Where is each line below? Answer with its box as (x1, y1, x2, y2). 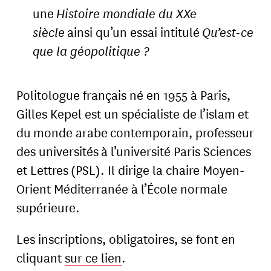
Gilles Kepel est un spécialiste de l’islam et (16, 103, 249, 122)
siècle (32, 22, 65, 41)
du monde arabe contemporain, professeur (16, 122, 255, 141)
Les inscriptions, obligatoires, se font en (16, 229, 236, 247)
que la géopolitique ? (32, 41, 149, 60)
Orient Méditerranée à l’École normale (16, 178, 228, 197)
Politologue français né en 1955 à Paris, (16, 85, 231, 103)
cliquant (16, 247, 65, 266)
